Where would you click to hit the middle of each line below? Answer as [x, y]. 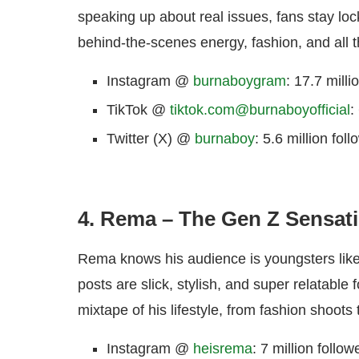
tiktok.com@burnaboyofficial [260, 110]
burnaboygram [240, 81]
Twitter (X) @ [151, 139]
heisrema [223, 349]
